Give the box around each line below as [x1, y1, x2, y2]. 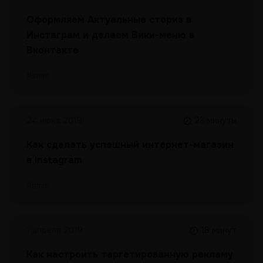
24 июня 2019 [26, 115, 82, 126]
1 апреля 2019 [26, 225, 83, 235]
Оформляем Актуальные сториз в [26, 14, 191, 26]
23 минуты [194, 115, 237, 126]
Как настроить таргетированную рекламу [26, 248, 233, 261]
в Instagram [26, 154, 82, 166]
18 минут [201, 225, 237, 235]
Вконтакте [26, 44, 79, 56]
